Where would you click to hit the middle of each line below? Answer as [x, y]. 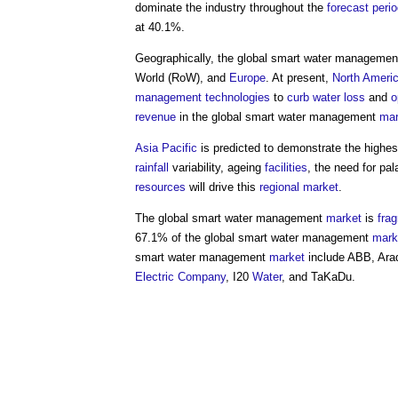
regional [279, 187]
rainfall [152, 167]
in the [194, 117]
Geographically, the [186, 58]
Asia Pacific [166, 148]
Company [202, 277]
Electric [155, 277]
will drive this [223, 187]
